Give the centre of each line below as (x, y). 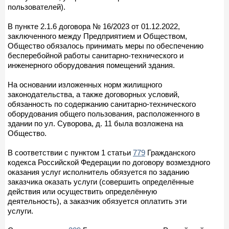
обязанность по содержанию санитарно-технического (102, 104)
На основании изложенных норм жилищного (85, 84)
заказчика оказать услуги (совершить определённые (101, 181)
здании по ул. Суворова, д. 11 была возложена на (95, 123)
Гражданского (170, 152)
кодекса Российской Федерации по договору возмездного (109, 162)
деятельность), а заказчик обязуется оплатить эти (97, 201)
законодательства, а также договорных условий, (94, 94)
